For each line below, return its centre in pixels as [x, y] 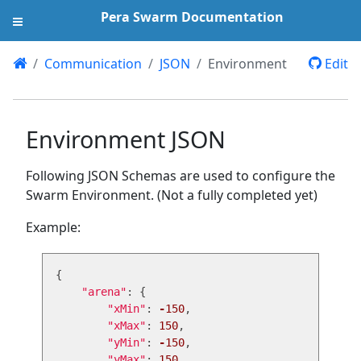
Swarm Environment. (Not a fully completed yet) [172, 195]
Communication [93, 64]
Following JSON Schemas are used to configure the [180, 176]
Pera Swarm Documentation [192, 17]
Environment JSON [126, 139]
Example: [53, 227]
